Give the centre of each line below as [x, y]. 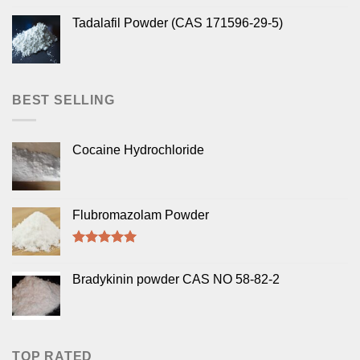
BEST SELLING [63, 100]
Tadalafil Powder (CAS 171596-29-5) [178, 23]
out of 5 [95, 268]
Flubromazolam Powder [141, 215]
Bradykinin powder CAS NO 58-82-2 [176, 279]
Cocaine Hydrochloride [138, 149]
